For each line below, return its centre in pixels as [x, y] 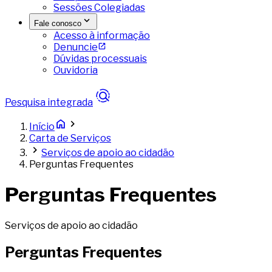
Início [42, 127]
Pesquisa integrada [49, 102]
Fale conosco [58, 23]
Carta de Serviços [70, 138]
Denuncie [76, 47]
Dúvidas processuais [100, 59]
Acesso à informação [102, 36]
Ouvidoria [76, 70]
